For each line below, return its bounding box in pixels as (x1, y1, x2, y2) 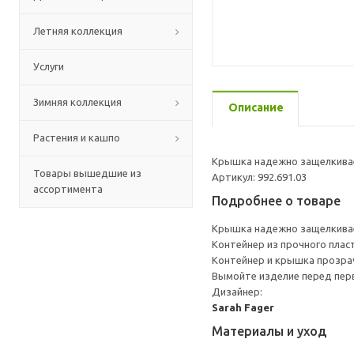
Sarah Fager (212, 302, 274, 313)
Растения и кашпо (33, 132, 120, 143)
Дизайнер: (212, 286, 262, 297)
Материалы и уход (212, 324, 326, 338)
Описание (228, 101, 284, 114)
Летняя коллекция (33, 25, 122, 36)
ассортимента (33, 183, 103, 194)
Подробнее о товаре (212, 194, 341, 208)
